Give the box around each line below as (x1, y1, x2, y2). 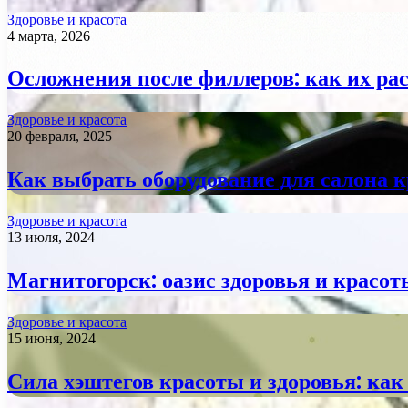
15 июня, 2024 (7, 330, 96, 346)
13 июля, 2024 (7, 229, 95, 246)
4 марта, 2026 (7, 27, 90, 44)
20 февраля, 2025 (7, 128, 112, 145)
